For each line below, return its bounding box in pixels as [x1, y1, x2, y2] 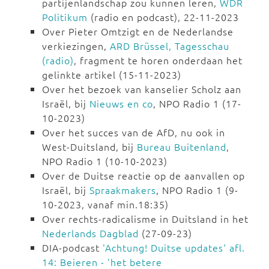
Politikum [42, 10, 88, 24]
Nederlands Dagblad [42, 226, 139, 240]
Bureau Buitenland [137, 140, 226, 154]
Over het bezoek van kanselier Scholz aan [42, 82, 241, 96]
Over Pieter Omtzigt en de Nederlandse [42, 25, 234, 38]
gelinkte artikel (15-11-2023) [42, 68, 184, 82]
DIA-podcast [42, 241, 103, 255]
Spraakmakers [89, 183, 156, 197]
